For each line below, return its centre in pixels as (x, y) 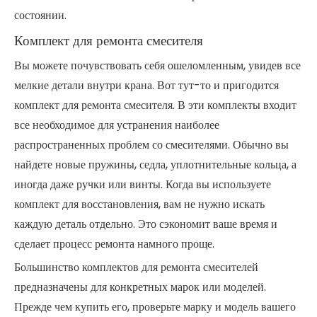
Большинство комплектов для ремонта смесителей (136, 267)
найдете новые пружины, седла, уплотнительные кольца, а (155, 165)
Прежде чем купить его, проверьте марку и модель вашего (155, 307)
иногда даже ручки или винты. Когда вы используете (143, 184)
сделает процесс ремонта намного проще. (114, 244)
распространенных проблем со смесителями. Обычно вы (151, 145)
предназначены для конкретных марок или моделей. (140, 287)
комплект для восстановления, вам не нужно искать (139, 204)
